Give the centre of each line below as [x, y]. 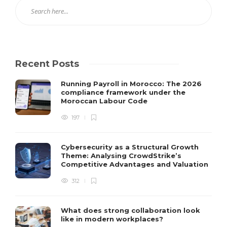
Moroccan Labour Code [105, 101]
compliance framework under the [123, 92]
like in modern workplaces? [113, 219]
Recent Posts [47, 64]
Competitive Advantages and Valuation [136, 164]
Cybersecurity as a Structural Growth [130, 147]
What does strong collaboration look [130, 211]
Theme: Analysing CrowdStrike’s [121, 156]
